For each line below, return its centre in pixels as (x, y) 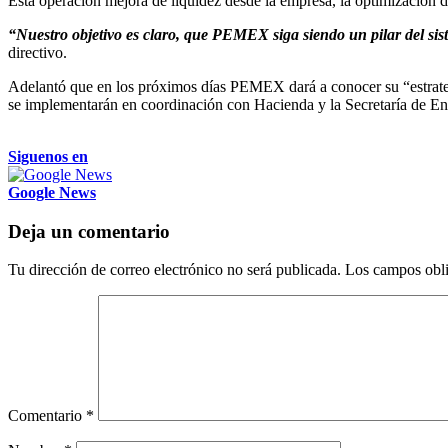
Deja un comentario (89, 231)
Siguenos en (48, 156)
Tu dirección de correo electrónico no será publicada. (174, 270)
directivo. (37, 52)
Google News (52, 192)
